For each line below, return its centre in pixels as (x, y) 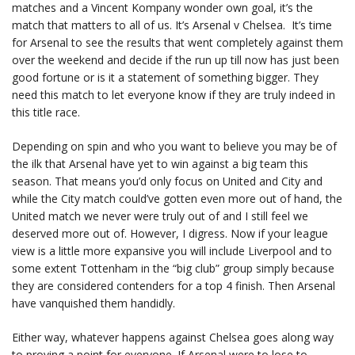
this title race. (46, 112)
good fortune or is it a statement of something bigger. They (165, 77)
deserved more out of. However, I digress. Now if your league (170, 233)
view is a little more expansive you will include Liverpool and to (172, 251)
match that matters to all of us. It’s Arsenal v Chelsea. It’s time (172, 25)
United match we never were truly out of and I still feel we (160, 216)
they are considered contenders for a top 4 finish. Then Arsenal (174, 286)
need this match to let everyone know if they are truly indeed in (174, 95)
